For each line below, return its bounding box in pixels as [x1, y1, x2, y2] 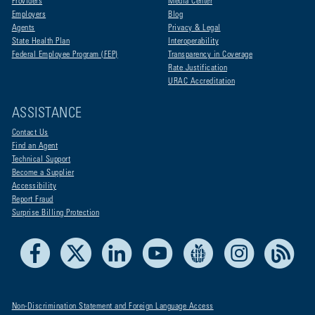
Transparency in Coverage [168, 51, 252, 59]
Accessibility [11, 182, 57, 191]
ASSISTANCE [11, 108, 82, 122]
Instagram [261, 239, 295, 247]
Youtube [179, 239, 206, 247]
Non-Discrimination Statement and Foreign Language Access [11, 302, 214, 311]
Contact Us [11, 129, 49, 137]
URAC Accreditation [168, 77, 235, 86]
